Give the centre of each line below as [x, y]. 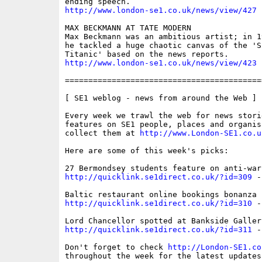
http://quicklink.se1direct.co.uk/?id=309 [158, 177]
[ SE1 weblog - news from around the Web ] [161, 98]
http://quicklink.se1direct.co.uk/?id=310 [158, 204]
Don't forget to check [116, 247]
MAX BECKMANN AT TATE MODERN [128, 28]
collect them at [102, 133]
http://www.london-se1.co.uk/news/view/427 [161, 11]
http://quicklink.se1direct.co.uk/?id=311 [158, 230]
